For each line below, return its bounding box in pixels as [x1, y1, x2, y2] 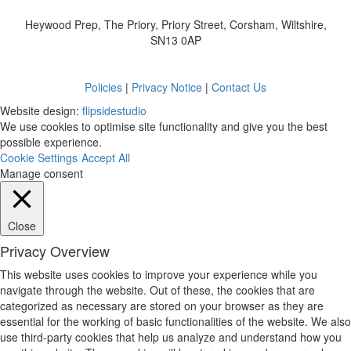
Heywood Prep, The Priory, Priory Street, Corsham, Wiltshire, [24, 16, 327, 33]
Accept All [81, 150, 130, 166]
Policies [85, 79, 122, 96]
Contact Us [212, 79, 266, 96]
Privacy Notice [132, 79, 202, 96]
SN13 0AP [150, 32, 201, 49]
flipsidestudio [82, 103, 147, 119]
